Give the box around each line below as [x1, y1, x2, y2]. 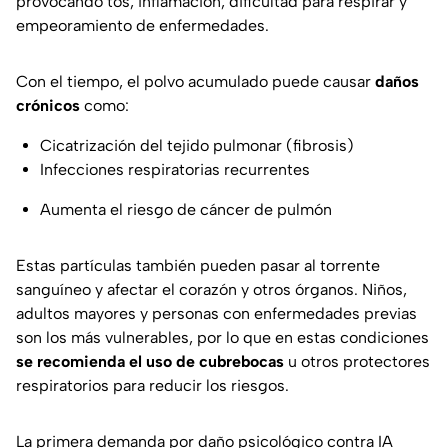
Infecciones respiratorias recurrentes [40, 160, 310, 180]
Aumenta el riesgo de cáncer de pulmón [40, 200, 332, 220]
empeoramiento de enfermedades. [16, 16, 269, 36]
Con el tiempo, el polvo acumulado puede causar [16, 72, 375, 92]
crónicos [16, 96, 80, 116]
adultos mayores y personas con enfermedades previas [16, 304, 417, 324]
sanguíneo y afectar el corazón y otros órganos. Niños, [16, 280, 407, 300]
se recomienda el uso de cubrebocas [16, 352, 284, 372]
